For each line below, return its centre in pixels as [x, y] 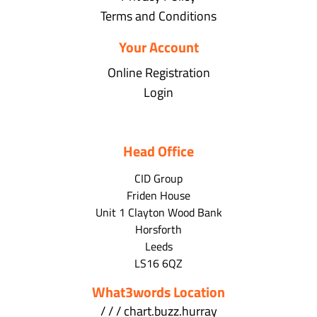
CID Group [158, 179]
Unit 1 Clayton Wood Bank [158, 213]
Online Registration [158, 73]
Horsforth [158, 230]
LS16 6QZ [158, 264]
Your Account [158, 47]
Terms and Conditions [158, 16]
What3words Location [158, 292]
